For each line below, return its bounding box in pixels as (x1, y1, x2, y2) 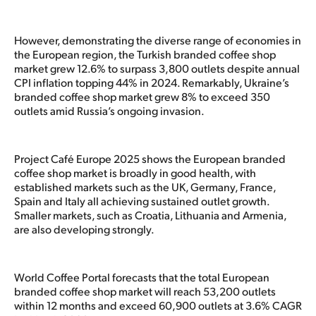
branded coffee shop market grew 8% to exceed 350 (14, 88, 270, 104)
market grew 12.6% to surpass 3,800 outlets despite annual (14, 60, 300, 75)
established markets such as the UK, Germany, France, (14, 178, 276, 194)
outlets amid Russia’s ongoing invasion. (14, 102, 208, 118)
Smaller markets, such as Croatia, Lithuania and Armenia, (14, 207, 286, 222)
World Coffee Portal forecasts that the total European (14, 269, 269, 284)
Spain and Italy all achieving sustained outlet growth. (14, 193, 269, 208)
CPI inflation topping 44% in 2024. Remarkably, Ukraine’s (14, 74, 289, 90)
